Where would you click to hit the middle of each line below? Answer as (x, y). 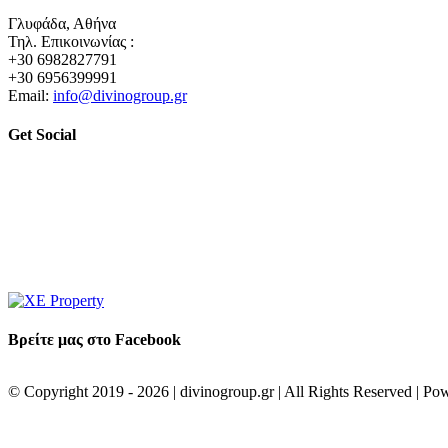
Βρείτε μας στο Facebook (94, 339)
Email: (30, 96)
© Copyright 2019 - (72, 392)
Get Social (42, 135)
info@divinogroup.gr (120, 96)
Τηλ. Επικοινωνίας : (71, 42)
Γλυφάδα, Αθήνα (62, 24)
